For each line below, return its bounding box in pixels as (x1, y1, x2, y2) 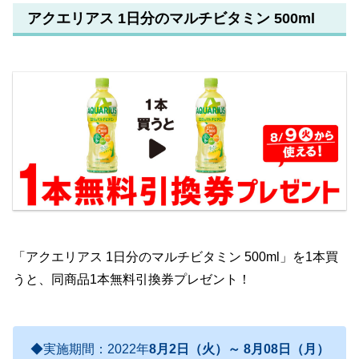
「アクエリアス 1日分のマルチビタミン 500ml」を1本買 (13, 249, 338, 264)
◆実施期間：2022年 (30, 342, 149, 357)
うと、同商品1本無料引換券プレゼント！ (13, 272, 251, 286)
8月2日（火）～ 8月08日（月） (148, 342, 329, 357)
